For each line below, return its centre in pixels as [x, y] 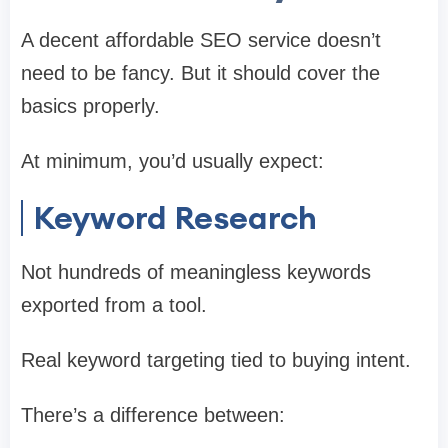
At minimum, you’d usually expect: [172, 160]
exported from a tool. [114, 304]
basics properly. [90, 105]
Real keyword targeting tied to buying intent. [216, 359]
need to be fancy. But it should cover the [200, 72]
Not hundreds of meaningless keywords [196, 271]
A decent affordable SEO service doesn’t [201, 39]
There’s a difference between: [153, 414]
